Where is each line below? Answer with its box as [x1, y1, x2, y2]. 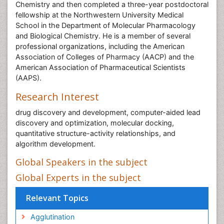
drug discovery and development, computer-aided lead [15, 108, 200, 116]
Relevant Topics [26, 192, 88, 203]
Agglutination [30, 212, 74, 221]
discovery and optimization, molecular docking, [15, 118, 174, 127]
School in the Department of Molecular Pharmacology [15, 21, 195, 29]
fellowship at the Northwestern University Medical [15, 10, 183, 19]
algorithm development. [15, 139, 95, 148]
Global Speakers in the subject [15, 156, 147, 168]
